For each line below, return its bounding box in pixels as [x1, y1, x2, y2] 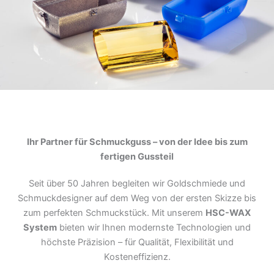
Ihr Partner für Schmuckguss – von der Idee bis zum [26, 136, 248, 147]
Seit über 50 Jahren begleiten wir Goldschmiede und [29, 177, 245, 189]
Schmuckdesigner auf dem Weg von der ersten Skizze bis [18, 192, 256, 204]
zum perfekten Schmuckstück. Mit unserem [23, 207, 206, 218]
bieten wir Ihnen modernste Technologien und [57, 221, 251, 233]
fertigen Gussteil [100, 150, 174, 162]
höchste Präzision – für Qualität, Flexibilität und [40, 236, 234, 248]
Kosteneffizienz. [103, 251, 171, 262]
